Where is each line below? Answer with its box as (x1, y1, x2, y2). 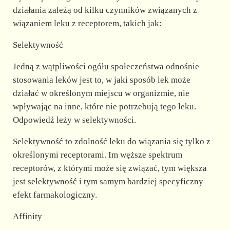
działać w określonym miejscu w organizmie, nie (12, 88, 189, 98)
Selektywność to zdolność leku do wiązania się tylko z (12, 136, 210, 146)
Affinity (12, 211, 42, 221)
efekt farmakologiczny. (12, 189, 97, 200)
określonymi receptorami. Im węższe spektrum (12, 149, 182, 160)
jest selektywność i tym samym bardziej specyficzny (12, 176, 203, 186)
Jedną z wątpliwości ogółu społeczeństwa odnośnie (12, 61, 199, 71)
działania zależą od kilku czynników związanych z (12, 5, 197, 15)
